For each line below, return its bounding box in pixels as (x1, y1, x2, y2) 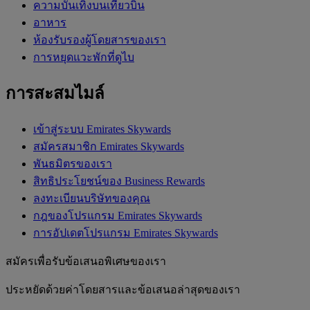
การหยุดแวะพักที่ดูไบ (33, 51, 134, 63)
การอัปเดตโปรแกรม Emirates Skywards (33, 226, 218, 239)
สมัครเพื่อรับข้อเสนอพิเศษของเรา (6, 255, 166, 267)
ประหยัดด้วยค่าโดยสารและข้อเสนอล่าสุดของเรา (6, 283, 240, 295)
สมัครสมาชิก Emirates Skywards (33, 140, 184, 152)
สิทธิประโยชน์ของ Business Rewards (33, 174, 205, 187)
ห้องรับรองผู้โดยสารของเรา (33, 33, 166, 46)
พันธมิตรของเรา (33, 157, 112, 170)
